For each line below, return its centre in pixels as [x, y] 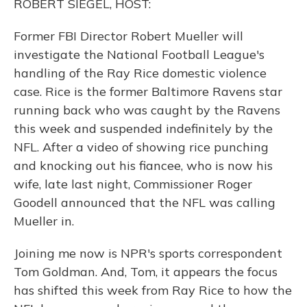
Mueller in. [44, 221]
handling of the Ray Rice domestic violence [140, 73]
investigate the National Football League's [139, 54]
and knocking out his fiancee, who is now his [143, 165]
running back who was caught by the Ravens [147, 110]
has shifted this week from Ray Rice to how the [153, 290]
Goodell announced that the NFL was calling [145, 202]
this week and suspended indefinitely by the [143, 128]
